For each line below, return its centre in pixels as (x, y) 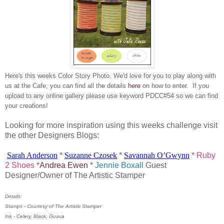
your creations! (26, 105)
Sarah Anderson (32, 155)
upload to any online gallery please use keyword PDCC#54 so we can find (111, 95)
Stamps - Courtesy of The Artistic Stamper (53, 206)
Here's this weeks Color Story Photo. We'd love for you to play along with (110, 75)
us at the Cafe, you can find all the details (66, 85)
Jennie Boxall (119, 165)
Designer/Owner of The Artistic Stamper (75, 175)
